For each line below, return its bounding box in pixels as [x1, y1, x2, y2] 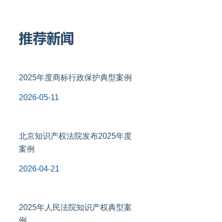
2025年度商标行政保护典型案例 [18, 73, 132, 82]
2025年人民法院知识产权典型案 [18, 203, 132, 212]
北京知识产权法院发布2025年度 [18, 132, 132, 140]
